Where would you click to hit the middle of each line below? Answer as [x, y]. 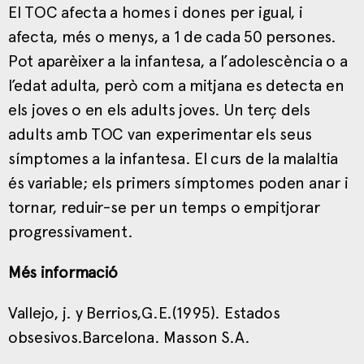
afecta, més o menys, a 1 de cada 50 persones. [172, 36]
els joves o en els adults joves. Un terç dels [159, 109]
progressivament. [71, 231]
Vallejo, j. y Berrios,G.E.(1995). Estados [144, 312]
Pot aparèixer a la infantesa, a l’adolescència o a [178, 61]
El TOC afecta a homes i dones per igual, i [156, 12]
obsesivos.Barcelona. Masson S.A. [129, 337]
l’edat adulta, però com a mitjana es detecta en [176, 85]
